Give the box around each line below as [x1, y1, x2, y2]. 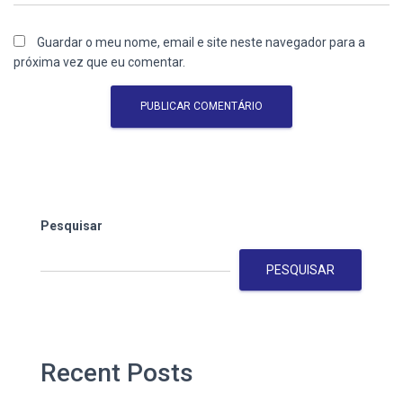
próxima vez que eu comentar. [13, 54, 185, 69]
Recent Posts [40, 357, 193, 388]
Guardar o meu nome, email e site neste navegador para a [37, 34, 365, 49]
